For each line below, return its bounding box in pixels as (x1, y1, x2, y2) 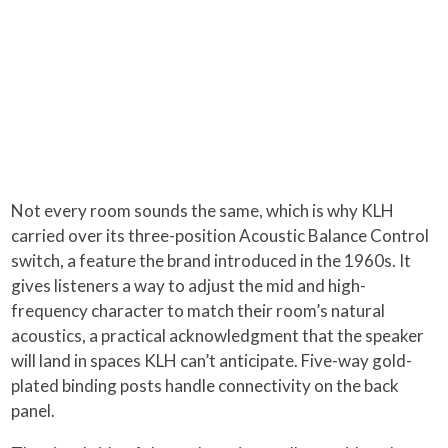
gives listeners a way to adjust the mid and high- (11, 274, 367, 296)
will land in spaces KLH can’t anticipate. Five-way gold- (11, 349, 413, 371)
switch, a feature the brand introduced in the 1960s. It (11, 249, 412, 271)
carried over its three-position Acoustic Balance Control (11, 224, 430, 246)
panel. (11, 399, 56, 421)
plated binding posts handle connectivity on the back (11, 374, 400, 396)
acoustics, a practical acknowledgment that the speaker (11, 324, 425, 346)
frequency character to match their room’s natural (11, 299, 386, 321)
